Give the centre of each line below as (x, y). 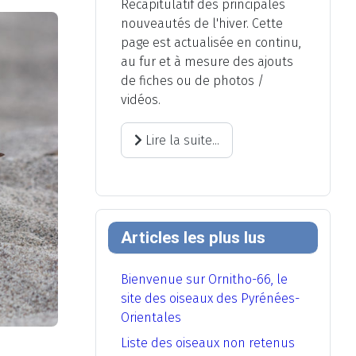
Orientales (151, 318)
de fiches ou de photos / (192, 81)
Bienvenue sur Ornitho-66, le (204, 280)
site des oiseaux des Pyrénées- (210, 299)
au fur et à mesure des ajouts (207, 62)
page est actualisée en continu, (211, 43)
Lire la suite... (181, 140)
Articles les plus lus (193, 238)
